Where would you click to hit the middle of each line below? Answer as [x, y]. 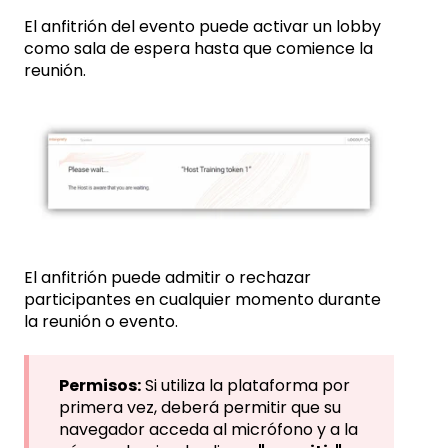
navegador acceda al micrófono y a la [208, 429]
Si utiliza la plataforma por [245, 385]
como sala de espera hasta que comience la [198, 49]
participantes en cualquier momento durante [202, 299]
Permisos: [100, 385]
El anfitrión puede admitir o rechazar [167, 277]
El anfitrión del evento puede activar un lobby [202, 27]
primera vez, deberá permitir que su [200, 407]
